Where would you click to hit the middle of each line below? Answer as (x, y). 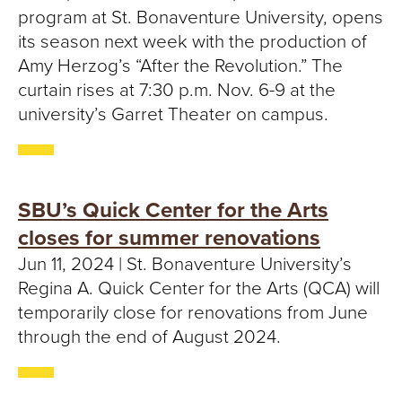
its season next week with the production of (192, 42)
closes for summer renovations (169, 238)
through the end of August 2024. (149, 337)
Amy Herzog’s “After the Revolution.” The (180, 66)
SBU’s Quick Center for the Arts (173, 210)
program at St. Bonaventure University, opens (201, 17)
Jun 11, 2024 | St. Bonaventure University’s (185, 264)
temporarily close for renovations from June (193, 313)
